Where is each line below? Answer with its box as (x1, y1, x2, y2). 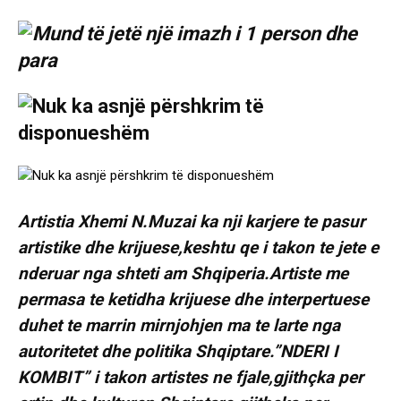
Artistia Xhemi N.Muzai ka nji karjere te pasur (18, 211, 365, 233)
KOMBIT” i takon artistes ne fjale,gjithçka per (18, 367, 363, 388)
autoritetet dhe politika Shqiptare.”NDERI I (18, 341, 338, 363)
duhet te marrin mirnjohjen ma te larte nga (18, 315, 340, 337)
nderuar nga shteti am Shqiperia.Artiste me (18, 263, 348, 285)
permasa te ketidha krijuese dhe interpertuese (18, 289, 369, 311)
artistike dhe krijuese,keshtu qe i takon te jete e (18, 237, 379, 259)
